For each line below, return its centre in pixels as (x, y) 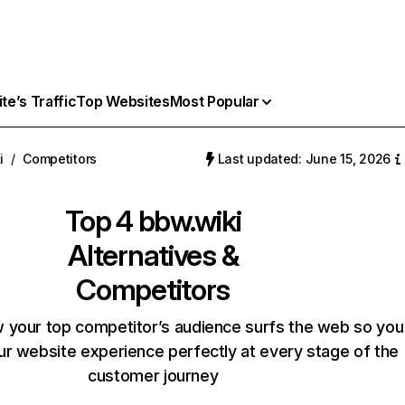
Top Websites (123, 101)
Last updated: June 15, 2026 (304, 159)
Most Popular (214, 101)
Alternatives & (153, 255)
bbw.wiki (189, 221)
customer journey (153, 376)
